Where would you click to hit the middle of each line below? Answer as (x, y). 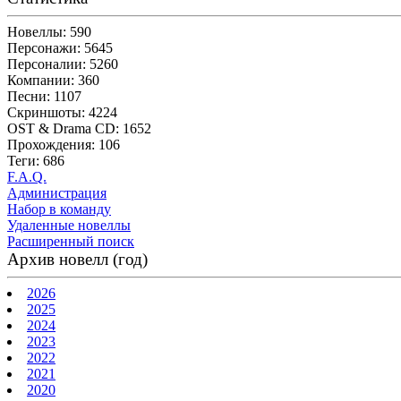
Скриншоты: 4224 (62, 112)
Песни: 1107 (44, 96)
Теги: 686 (36, 160)
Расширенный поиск (71, 241)
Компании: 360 (53, 80)
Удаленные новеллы (69, 225)
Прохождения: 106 (64, 144)
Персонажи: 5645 (60, 47)
